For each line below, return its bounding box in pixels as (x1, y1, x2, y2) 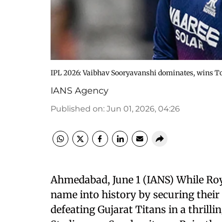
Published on (51, 104, 103, 113)
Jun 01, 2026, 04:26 (107, 104, 180, 113)
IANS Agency (51, 85, 109, 96)
